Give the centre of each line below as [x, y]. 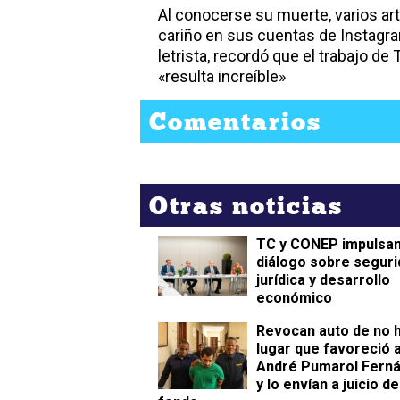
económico [294, 298]
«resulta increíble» [222, 77]
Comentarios [235, 122]
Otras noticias [246, 206]
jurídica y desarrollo [323, 280]
